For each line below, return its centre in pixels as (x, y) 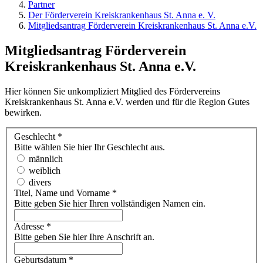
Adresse (30, 227)
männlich (46, 159)
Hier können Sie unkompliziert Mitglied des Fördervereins (112, 91)
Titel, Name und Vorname (63, 193)
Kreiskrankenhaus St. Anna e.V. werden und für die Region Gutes (127, 102)
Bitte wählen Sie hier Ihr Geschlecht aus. (90, 147)
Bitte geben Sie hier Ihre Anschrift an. (84, 237)
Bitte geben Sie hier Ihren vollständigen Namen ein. (110, 204)
